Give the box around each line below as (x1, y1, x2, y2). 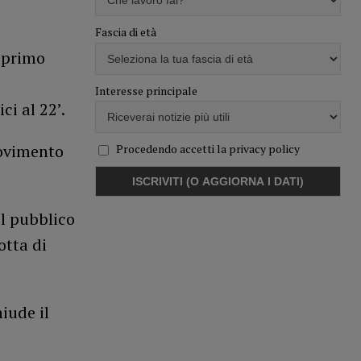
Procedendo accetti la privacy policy (115, 140, 300, 156)
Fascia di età (94, 24, 156, 40)
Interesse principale (94, 82, 197, 98)
